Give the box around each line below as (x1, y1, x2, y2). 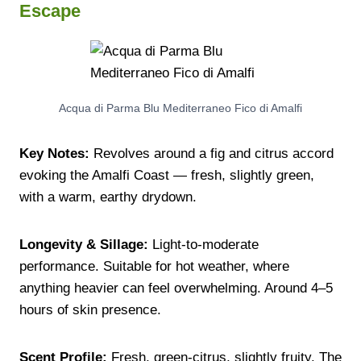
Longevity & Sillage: (19, 236, 148, 252)
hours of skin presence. (19, 301, 161, 317)
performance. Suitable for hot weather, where (19, 258, 289, 274)
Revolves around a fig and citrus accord (89, 145, 334, 161)
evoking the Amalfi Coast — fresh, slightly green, (19, 167, 314, 183)
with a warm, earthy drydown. (19, 189, 197, 205)
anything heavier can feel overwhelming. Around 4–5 (19, 280, 333, 296)
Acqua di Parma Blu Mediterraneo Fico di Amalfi (59, 102, 302, 114)
